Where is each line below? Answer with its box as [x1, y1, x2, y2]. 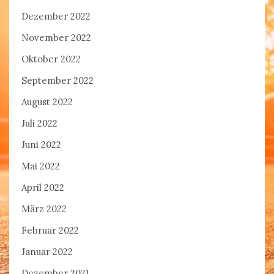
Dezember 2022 [21, 10, 91, 23]
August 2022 [21, 96, 73, 108]
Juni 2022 [21, 139, 61, 151]
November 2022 [21, 32, 91, 44]
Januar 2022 [21, 246, 73, 258]
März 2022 [21, 203, 67, 215]
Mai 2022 [21, 160, 60, 172]
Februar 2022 [21, 224, 79, 237]
